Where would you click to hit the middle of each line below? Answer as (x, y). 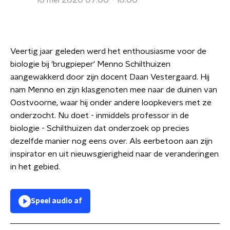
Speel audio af (56, 201)
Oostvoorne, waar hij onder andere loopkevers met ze (111, 103)
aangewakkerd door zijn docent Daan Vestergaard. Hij (110, 77)
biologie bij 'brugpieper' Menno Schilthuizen (90, 64)
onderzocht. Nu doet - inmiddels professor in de (100, 116)
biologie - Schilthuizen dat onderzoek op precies (100, 128)
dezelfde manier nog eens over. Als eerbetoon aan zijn (111, 141)
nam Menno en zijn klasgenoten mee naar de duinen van (114, 90)
